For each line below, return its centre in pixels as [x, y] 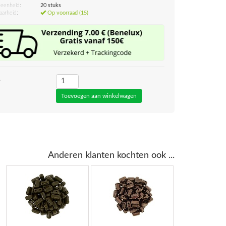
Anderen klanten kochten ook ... [111, 155]
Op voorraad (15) [67, 13]
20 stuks [51, 5]
